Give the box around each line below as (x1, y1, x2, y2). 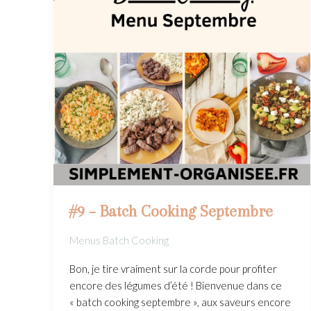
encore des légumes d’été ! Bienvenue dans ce (69, 278, 282, 292)
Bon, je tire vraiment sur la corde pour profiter (69, 262, 277, 275)
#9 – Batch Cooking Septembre (69, 201, 273, 220)
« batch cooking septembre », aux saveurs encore (69, 295, 291, 308)
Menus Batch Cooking (69, 233, 169, 246)
